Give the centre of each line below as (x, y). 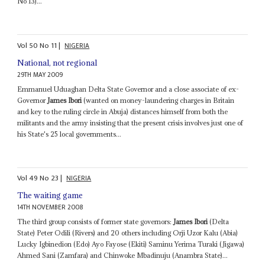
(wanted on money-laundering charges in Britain (158, 100)
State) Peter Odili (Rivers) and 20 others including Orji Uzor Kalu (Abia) (128, 233)
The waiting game (50, 195)
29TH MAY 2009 (40, 75)
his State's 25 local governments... (70, 134)
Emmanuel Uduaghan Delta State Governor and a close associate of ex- (128, 89)
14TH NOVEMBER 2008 (51, 208)
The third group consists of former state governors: (96, 222)
